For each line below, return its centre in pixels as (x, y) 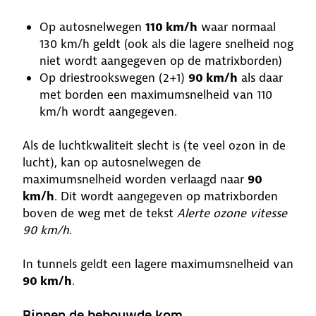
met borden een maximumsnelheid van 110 (156, 95)
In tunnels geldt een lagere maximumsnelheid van (158, 264)
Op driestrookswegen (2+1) (114, 78)
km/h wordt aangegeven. (108, 111)
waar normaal (237, 27)
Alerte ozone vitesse (232, 213)
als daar (260, 78)
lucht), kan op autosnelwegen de (112, 162)
